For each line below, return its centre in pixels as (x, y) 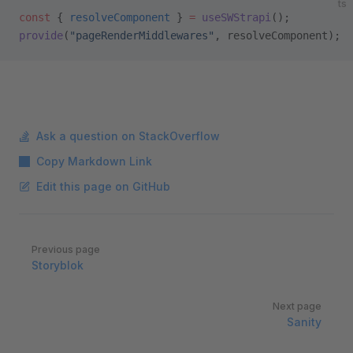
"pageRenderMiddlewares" (142, 35)
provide (41, 35)
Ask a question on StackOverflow (128, 136)
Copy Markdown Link (94, 161)
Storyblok (58, 265)
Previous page (66, 249)
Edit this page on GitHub (103, 186)
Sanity (304, 322)
